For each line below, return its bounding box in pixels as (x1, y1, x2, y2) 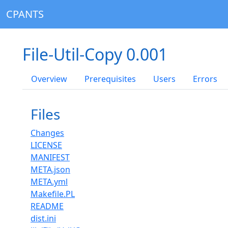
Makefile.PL (31, 188, 75, 199)
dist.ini (31, 213, 56, 224)
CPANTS (6, 7, 44, 21)
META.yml (31, 176, 68, 187)
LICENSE (31, 139, 62, 151)
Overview (31, 73, 67, 84)
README (31, 201, 64, 212)
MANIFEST (31, 152, 70, 163)
